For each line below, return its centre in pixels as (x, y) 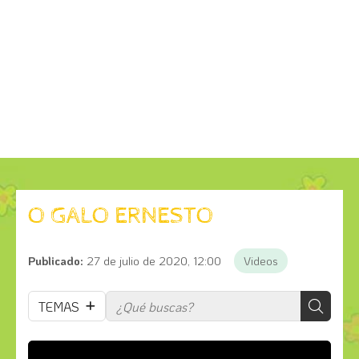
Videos (261, 261)
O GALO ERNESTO (121, 216)
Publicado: (56, 261)
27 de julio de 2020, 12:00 (154, 261)
